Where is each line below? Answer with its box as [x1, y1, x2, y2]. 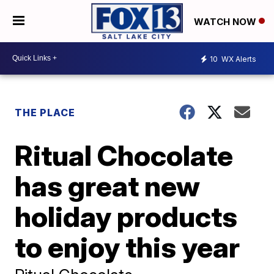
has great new [15, 168, 201, 203]
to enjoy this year [15, 229, 240, 264]
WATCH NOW [194, 15, 259, 28]
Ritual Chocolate [15, 138, 234, 172]
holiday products [15, 199, 238, 234]
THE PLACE [15, 106, 76, 119]
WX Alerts [220, 54, 256, 64]
